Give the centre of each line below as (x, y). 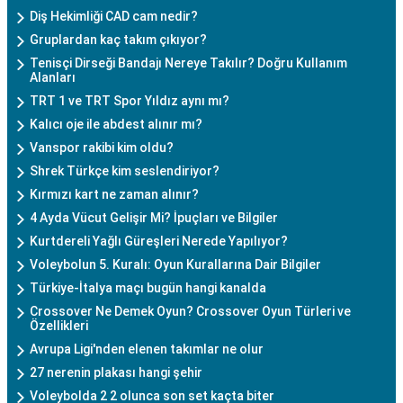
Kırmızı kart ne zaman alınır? (114, 194)
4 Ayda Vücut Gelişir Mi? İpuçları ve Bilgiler (154, 217)
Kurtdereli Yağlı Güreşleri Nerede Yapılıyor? (159, 241)
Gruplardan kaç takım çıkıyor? (118, 39)
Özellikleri (59, 325)
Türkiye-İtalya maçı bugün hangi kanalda (148, 287)
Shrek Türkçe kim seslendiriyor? (125, 170)
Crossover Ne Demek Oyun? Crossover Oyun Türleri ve (190, 311)
